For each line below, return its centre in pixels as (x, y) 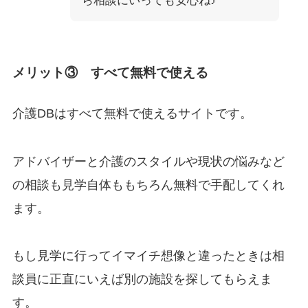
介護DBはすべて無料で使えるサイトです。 (132, 113)
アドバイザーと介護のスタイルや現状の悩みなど (148, 161)
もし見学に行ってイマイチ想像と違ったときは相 (148, 256)
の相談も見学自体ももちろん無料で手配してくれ (148, 185)
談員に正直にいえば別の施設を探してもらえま (142, 279)
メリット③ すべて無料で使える (110, 72)
